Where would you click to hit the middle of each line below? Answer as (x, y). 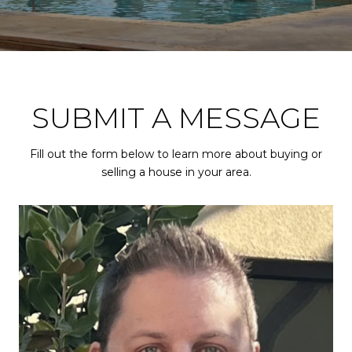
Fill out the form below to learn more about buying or (176, 154)
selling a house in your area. (176, 172)
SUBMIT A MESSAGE (176, 118)
